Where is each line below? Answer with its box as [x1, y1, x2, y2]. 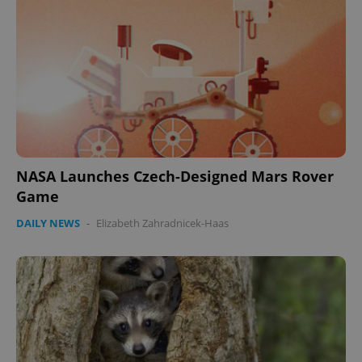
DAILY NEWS [16, 215, 80, 230]
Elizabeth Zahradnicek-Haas [96, 215, 229, 230]
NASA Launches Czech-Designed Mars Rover [16, 166, 334, 186]
